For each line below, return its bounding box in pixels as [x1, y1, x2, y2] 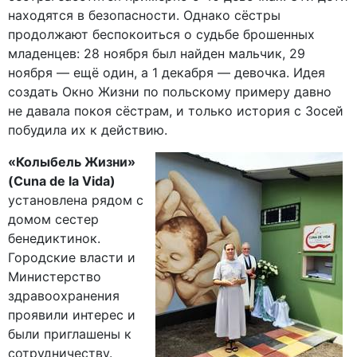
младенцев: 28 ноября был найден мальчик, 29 [8, 45, 305, 62]
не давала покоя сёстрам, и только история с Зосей [8, 103, 343, 120]
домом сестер [8, 211, 99, 228]
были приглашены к [8, 326, 131, 343]
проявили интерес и [8, 307, 135, 324]
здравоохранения [8, 288, 120, 304]
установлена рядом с [8, 192, 143, 209]
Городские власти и [8, 249, 135, 266]
